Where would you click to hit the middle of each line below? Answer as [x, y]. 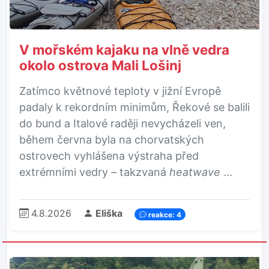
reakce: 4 [164, 215]
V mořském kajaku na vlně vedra [124, 50]
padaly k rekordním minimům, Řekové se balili [134, 107]
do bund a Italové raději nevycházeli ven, [122, 124]
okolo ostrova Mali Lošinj [100, 65]
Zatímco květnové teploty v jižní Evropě [120, 91]
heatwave [195, 172]
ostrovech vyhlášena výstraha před [109, 156]
